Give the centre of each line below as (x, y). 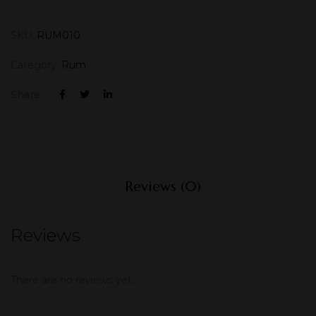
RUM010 (59, 35)
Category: (36, 65)
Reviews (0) (163, 186)
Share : (28, 95)
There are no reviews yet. (72, 280)
